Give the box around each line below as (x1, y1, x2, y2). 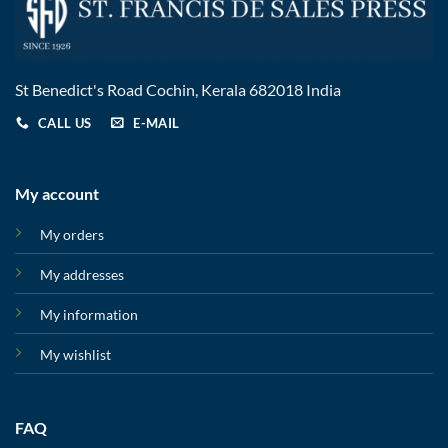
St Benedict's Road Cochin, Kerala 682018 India (15, 79, 341, 99)
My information (39, 306, 138, 324)
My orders (39, 226, 104, 244)
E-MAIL (133, 114, 180, 131)
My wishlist (39, 346, 111, 364)
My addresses (39, 266, 124, 284)
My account (14, 184, 99, 204)
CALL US (37, 114, 92, 131)
